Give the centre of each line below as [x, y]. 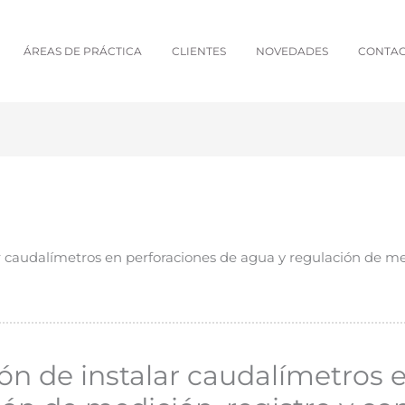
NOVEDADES [292, 51]
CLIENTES [199, 51]
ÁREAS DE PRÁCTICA [83, 51]
